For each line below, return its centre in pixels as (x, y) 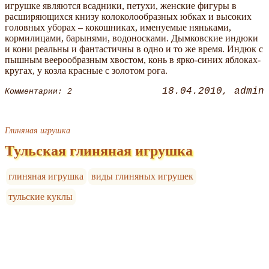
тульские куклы (41, 196)
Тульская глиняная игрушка (99, 151)
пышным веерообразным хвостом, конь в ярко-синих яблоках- (133, 60)
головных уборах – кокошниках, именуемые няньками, (118, 28)
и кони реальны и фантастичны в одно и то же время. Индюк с (134, 49)
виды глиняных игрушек (143, 177)
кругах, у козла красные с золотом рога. (86, 71)
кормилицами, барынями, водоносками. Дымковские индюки (131, 38)
